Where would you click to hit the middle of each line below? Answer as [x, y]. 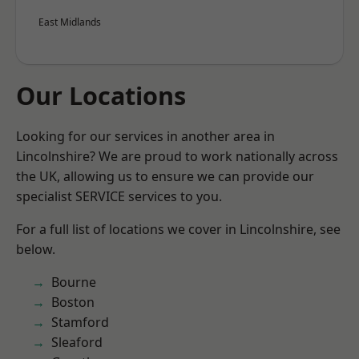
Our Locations [101, 95]
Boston [73, 302]
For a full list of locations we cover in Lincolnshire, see [178, 229]
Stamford [80, 322]
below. [36, 249]
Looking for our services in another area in [145, 136]
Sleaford [77, 342]
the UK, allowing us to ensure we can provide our [165, 176]
